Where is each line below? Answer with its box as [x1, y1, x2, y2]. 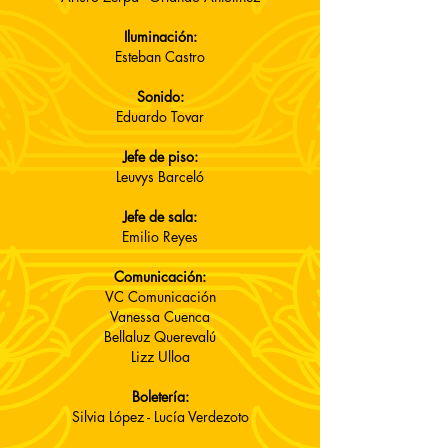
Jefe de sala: [123, 207, 197, 226]
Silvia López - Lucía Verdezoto [71, 407, 249, 426]
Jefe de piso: [122, 147, 198, 166]
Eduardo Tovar [116, 107, 204, 126]
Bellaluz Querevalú [104, 327, 216, 346]
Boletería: [131, 387, 189, 406]
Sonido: [136, 87, 184, 106]
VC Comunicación [104, 287, 216, 306]
